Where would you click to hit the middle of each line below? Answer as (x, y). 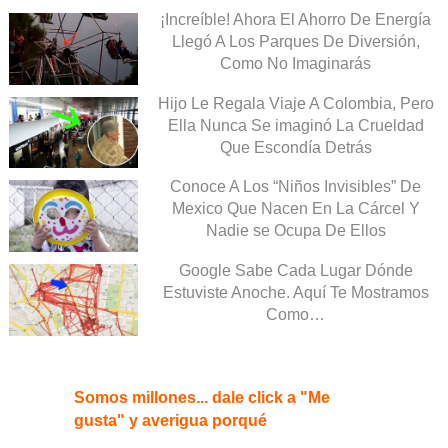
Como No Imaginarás (295, 63)
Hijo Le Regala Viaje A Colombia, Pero (295, 103)
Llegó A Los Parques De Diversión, (295, 41)
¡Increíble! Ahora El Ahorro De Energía (295, 19)
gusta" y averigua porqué (170, 421)
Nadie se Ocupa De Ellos (295, 231)
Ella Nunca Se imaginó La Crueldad (295, 125)
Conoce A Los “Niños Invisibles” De (295, 187)
